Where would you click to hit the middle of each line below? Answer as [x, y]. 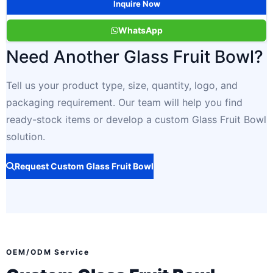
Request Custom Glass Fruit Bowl [84, 166]
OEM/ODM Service [48, 252]
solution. [26, 136]
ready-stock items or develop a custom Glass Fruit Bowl [136, 119]
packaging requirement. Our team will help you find [124, 102]
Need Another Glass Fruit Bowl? [135, 56]
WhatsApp [140, 30]
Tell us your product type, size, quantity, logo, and [122, 85]
